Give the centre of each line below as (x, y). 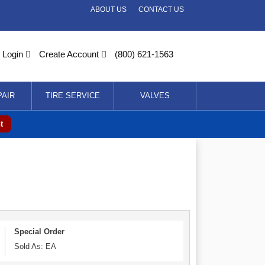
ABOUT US (109, 9)
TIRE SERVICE (73, 96)
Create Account (68, 54)
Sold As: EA (35, 246)
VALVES (155, 96)
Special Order (40, 232)
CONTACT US (161, 9)
